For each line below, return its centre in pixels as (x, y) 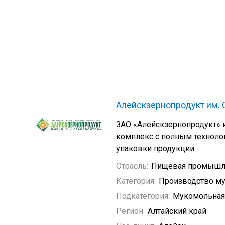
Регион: (130, 211)
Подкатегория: (143, 196)
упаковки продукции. (156, 148)
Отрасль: (132, 166)
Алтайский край (177, 211)
